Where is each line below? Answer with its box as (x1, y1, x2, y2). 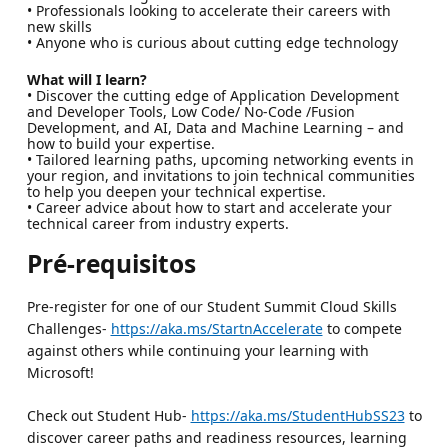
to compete (322, 318, 402, 338)
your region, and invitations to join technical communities (26, 165, 415, 185)
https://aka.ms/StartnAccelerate (110, 318, 323, 338)
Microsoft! (26, 362, 94, 382)
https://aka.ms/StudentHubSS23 (190, 405, 405, 425)
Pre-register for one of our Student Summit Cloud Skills (26, 296, 397, 316)
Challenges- (26, 318, 111, 338)
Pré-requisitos (26, 246, 196, 280)
